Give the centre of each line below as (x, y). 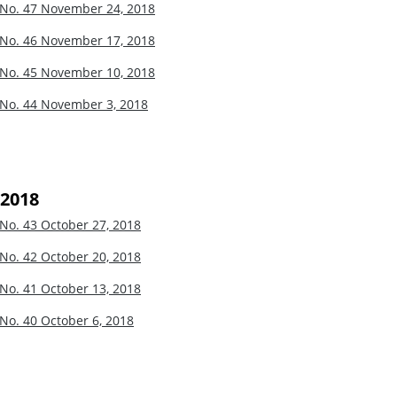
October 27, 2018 (91, 224)
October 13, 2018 (91, 288)
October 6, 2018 (87, 320)
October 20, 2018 (91, 256)
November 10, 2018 (98, 72)
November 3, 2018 (94, 104)
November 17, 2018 (98, 40)
